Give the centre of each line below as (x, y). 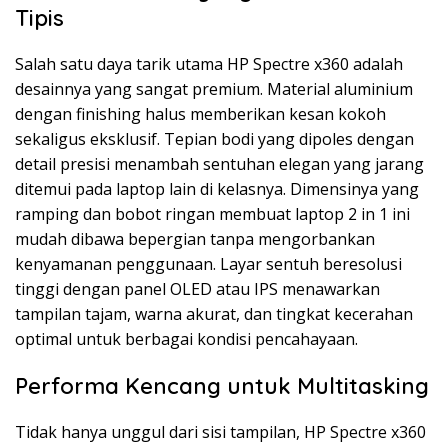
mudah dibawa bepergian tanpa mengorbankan (195, 239)
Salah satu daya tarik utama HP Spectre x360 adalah (209, 64)
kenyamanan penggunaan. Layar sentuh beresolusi (208, 264)
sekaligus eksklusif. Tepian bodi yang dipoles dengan (214, 139)
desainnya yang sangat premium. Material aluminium (214, 89)
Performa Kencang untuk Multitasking (222, 386)
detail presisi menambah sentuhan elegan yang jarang (219, 164)
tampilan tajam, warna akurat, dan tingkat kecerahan (214, 314)
